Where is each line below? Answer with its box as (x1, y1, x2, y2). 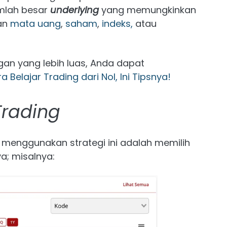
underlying (50, 4, 99, 16)
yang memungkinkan (99, 4, 196, 16)
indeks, (102, 17, 133, 30)
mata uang (10, 17, 61, 30)
